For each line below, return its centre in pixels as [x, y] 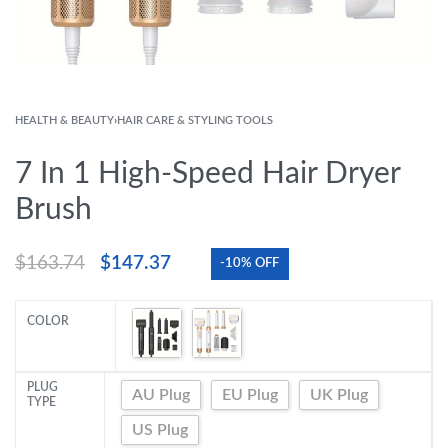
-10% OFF [250, 263]
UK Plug [339, 395]
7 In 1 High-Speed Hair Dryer [207, 174]
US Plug [160, 430]
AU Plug [161, 395]
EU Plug [250, 395]
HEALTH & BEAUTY [64, 120]
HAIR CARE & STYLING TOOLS [195, 120]
